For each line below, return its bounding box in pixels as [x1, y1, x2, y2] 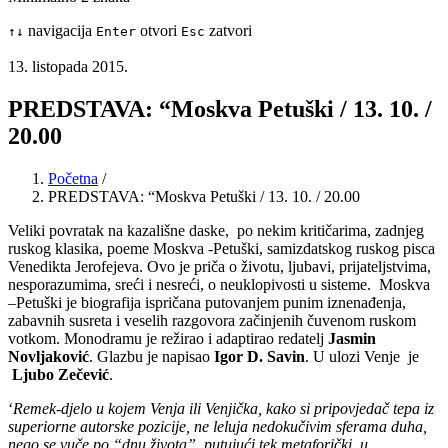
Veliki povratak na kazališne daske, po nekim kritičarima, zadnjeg [8, 222, 424, 240]
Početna [48, 170, 98, 188]
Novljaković [8, 348, 89, 366]
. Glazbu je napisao [89, 348, 214, 366]
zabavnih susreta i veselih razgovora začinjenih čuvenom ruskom [8, 312, 416, 330]
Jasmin [328, 330, 376, 348]
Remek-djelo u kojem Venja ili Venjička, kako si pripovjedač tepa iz [13, 400, 434, 418]
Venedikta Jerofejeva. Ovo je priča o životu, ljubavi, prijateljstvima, [8, 258, 431, 276]
